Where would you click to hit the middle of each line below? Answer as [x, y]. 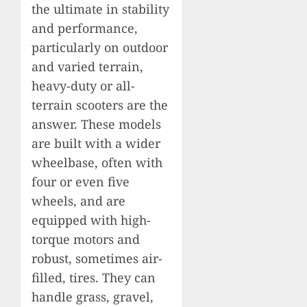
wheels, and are [78, 200]
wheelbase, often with [97, 162]
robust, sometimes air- [97, 258]
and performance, [85, 28]
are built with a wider [96, 143]
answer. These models [96, 124]
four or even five [81, 181]
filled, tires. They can [94, 277]
